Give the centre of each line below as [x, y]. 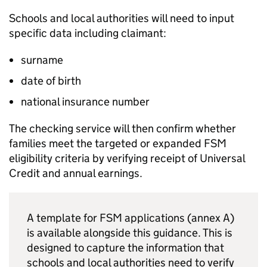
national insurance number [85, 102]
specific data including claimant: [88, 33]
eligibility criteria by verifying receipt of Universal [127, 158]
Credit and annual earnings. [78, 173]
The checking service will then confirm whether [122, 128]
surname [42, 60]
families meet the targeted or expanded [106, 143]
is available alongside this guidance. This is [130, 233]
